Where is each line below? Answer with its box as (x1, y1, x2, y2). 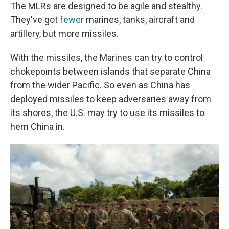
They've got (10, 14, 60, 25)
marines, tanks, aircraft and (84, 14, 195, 25)
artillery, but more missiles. (10, 28, 119, 39)
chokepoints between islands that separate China (10, 66, 211, 77)
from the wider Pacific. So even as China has (10, 80, 190, 90)
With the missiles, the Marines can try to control (10, 52, 203, 63)
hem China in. (10, 121, 65, 132)
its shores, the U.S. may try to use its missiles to (10, 107, 204, 118)
